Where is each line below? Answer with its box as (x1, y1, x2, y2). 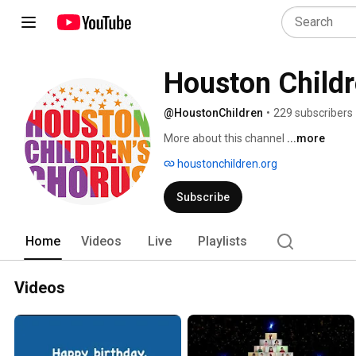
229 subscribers (273, 106, 353, 119)
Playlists (198, 234, 247, 249)
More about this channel (164, 132, 284, 145)
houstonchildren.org (175, 157, 277, 170)
